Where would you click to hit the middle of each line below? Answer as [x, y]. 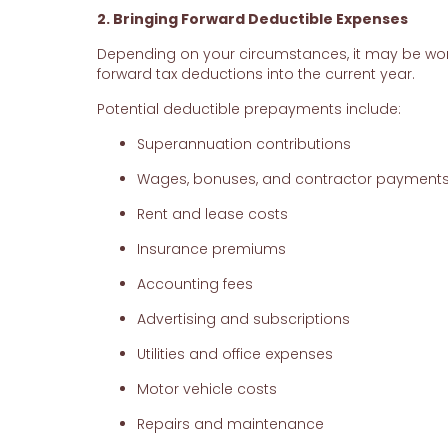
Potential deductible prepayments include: [248, 109]
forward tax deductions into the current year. [255, 74]
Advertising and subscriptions [243, 319]
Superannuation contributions [243, 144]
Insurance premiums [211, 249]
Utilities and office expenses [234, 354]
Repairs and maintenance [230, 424]
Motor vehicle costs [206, 389]
